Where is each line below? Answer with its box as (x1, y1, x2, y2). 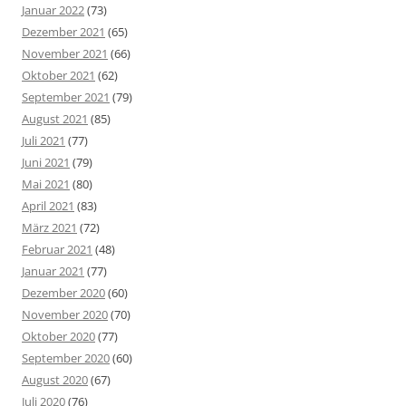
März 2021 (22, 219, 77, 237)
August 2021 (22, 111, 88, 128)
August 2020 (22, 372, 88, 389)
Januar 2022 (22, 2, 84, 19)
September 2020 (22, 350, 110, 367)
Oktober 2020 (22, 328, 95, 345)
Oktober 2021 (22, 67, 95, 84)
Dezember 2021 (22, 24, 105, 41)
